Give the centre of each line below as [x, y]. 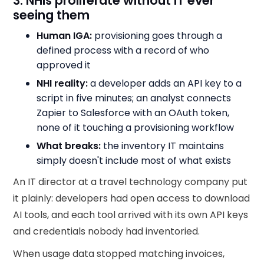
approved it [64, 65]
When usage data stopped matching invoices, [119, 253]
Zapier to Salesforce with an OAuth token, [133, 113]
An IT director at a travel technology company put [131, 181]
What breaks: [69, 146]
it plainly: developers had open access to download [132, 198]
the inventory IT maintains [163, 146]
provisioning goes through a [157, 35]
